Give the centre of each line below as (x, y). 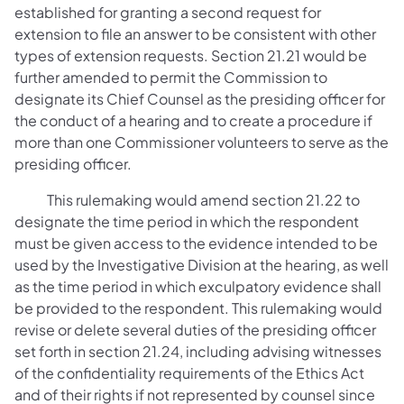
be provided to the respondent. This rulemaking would (198, 308)
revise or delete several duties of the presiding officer (195, 330)
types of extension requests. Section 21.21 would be (191, 55)
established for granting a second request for (168, 12)
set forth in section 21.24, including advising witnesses (198, 351)
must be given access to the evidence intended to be (196, 243)
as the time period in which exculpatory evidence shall (198, 286)
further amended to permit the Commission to (171, 77)
